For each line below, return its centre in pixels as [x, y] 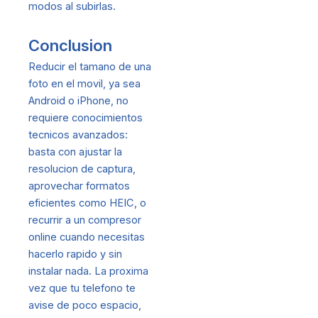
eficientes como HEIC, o [87, 203]
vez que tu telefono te [82, 289]
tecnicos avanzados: [78, 135]
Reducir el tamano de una [90, 67]
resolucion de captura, [82, 169]
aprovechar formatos [79, 186]
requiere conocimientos [86, 118]
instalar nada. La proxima [88, 272]
